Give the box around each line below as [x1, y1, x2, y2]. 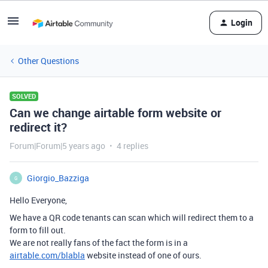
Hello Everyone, [10, 194, 67, 206]
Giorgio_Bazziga [27, 172, 89, 184]
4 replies [117, 140, 148, 151]
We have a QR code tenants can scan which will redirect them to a [10, 212, 254, 223]
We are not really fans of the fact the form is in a [10, 237, 188, 248]
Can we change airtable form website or [10, 105, 221, 121]
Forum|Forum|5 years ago [10, 140, 105, 151]
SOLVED [12, 92, 36, 100]
